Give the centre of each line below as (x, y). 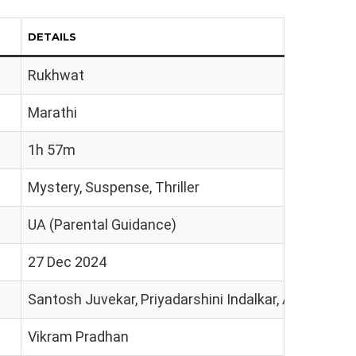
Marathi (52, 112)
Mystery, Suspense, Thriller (114, 187)
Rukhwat (56, 75)
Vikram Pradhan (78, 337)
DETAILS (52, 37)
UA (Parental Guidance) (102, 224)
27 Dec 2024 (67, 262)
